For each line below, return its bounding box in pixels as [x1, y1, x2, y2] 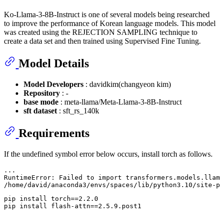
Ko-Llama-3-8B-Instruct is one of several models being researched [4, 10, 210, 19]
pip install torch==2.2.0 [4, 195, 98, 203]
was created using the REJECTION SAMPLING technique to [4, 28, 197, 37]
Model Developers [24, 80, 83, 89]
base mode [24, 98, 58, 107]
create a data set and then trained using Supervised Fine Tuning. [4, 37, 201, 46]
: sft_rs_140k [57, 107, 99, 115]
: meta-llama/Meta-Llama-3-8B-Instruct [58, 98, 182, 107]
